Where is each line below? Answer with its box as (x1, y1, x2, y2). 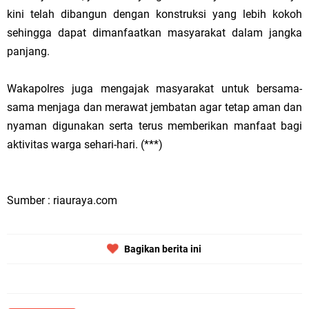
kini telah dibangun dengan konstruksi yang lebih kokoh (7, 7, 302, 21)
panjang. (7, 44, 50, 58)
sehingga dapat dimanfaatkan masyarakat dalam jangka (7, 26, 302, 39)
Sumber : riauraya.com (7, 193, 117, 207)
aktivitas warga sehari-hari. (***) (7, 137, 163, 151)
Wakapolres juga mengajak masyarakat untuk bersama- (7, 81, 302, 95)
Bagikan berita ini (124, 243, 201, 255)
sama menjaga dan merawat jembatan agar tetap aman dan (7, 100, 302, 114)
